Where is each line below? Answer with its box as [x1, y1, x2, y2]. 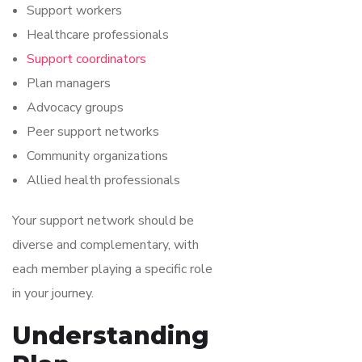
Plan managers [27, 74, 111, 92]
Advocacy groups [27, 98, 124, 116]
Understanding [12, 320, 209, 351]
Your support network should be [12, 211, 194, 229]
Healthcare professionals [27, 25, 169, 44]
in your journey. [12, 284, 94, 302]
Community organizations [27, 146, 168, 165]
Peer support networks [27, 122, 159, 141]
